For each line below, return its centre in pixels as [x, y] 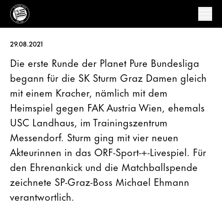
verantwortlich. [42, 196]
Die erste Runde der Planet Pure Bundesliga [105, 62]
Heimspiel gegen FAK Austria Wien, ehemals [107, 107]
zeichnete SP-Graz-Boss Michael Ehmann [100, 181]
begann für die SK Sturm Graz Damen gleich [108, 77]
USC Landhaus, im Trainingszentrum [89, 122]
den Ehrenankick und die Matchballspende [104, 166]
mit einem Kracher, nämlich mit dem [89, 92]
